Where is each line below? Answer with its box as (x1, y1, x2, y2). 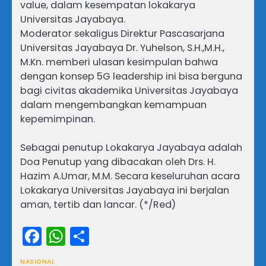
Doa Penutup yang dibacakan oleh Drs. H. (20, 155, 216, 169)
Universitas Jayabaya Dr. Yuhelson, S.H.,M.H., (20, 41, 224, 55)
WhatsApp (65, 222, 163, 249)
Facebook (42, 222, 132, 249)
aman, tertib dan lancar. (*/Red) (20, 198, 176, 212)
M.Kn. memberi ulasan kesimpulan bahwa (20, 55, 218, 69)
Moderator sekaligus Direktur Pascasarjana (20, 27, 224, 41)
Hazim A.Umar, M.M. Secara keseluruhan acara (20, 169, 240, 183)
